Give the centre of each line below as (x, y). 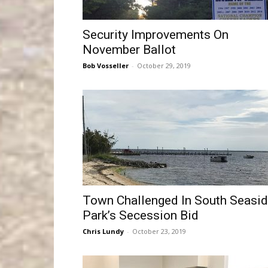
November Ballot (129, 50)
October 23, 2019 (159, 231)
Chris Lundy (103, 231)
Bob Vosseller (106, 66)
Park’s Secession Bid (141, 215)
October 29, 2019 (164, 66)
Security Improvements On (156, 35)
